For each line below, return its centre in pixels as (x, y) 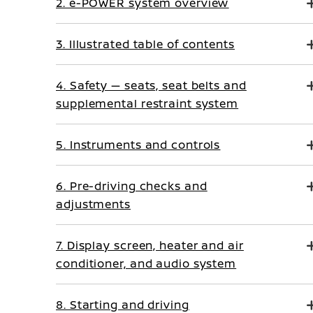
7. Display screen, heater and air (150, 245)
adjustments (93, 204)
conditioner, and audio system (146, 263)
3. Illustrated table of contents (145, 44)
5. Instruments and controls (138, 145)
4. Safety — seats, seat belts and (151, 85)
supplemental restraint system (147, 103)
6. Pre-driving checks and (132, 186)
